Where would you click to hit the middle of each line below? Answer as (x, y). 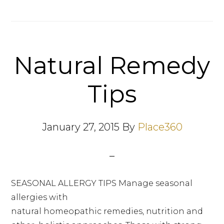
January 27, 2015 (80, 127)
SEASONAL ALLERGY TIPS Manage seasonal (102, 183)
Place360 (160, 127)
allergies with (40, 197)
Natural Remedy (112, 65)
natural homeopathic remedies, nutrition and (107, 211)
